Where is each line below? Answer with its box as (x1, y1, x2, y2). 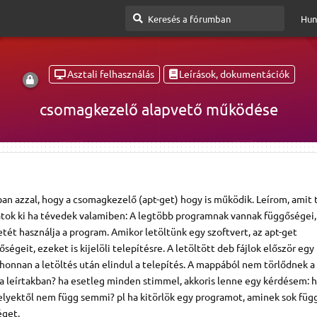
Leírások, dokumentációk (178, 67, 289, 81)
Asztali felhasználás (67, 67, 154, 81)
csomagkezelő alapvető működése (39, 99, 278, 118)
